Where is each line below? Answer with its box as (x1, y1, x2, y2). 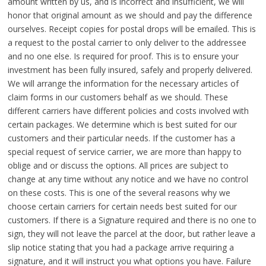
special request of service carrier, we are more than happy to (7, 146, 242, 158)
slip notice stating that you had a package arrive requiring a (7, 242, 234, 254)
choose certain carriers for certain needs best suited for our (7, 201, 237, 213)
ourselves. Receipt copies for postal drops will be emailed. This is (7, 23, 256, 35)
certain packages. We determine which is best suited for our (7, 119, 237, 131)
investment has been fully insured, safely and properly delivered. (7, 64, 252, 76)
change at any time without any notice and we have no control (7, 173, 248, 185)
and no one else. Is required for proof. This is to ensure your (7, 50, 239, 62)
